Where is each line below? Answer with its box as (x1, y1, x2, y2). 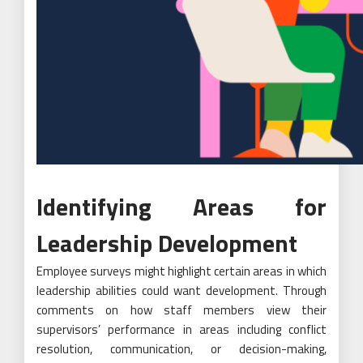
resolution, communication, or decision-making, (36, 340, 327, 359)
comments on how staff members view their (36, 301, 327, 320)
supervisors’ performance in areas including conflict (36, 320, 327, 340)
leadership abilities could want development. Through (36, 281, 327, 301)
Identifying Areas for (36, 188, 327, 226)
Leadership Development (36, 224, 297, 263)
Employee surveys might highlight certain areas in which (36, 262, 327, 281)
